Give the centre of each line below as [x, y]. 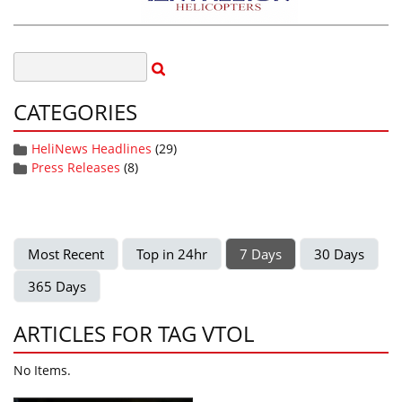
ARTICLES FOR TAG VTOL [134, 333]
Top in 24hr [172, 254]
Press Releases [76, 167]
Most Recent [66, 254]
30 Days [339, 254]
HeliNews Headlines [92, 149]
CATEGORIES [75, 112]
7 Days [261, 254]
